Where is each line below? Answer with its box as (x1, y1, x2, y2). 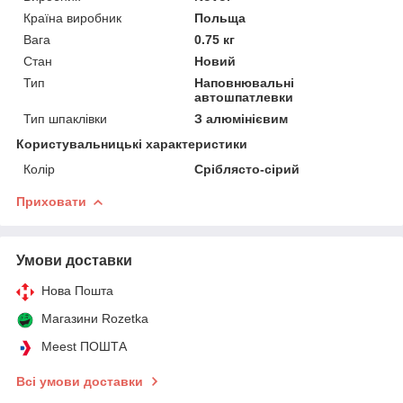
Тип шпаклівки (23, 111, 107, 126)
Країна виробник (23, 10, 121, 25)
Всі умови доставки (16, 373, 143, 389)
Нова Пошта (41, 282, 113, 298)
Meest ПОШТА (41, 338, 127, 354)
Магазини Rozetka (41, 310, 148, 326)
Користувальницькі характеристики (16, 136, 247, 151)
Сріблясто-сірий (194, 161, 300, 176)
